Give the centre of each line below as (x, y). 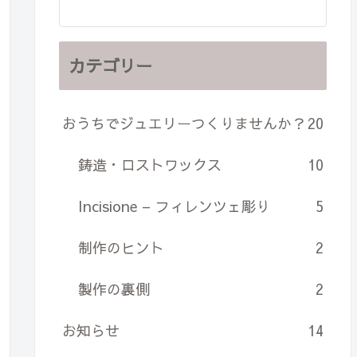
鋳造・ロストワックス (150, 165)
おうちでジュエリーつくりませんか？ (184, 124)
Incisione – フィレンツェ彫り (174, 206)
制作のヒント (121, 248)
